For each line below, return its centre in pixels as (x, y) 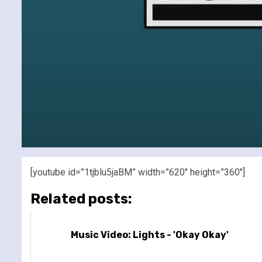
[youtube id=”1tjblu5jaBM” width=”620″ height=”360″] (138, 172)
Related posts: (81, 199)
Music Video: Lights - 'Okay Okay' (149, 235)
